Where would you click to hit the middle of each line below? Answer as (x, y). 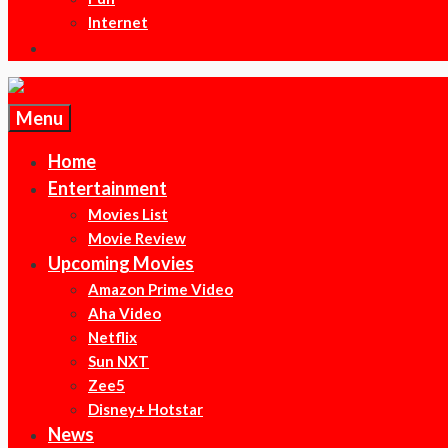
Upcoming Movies (121, 263)
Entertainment (107, 188)
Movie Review (137, 238)
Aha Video (124, 313)
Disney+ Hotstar (145, 409)
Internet (118, 22)
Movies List (128, 214)
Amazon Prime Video (160, 289)
